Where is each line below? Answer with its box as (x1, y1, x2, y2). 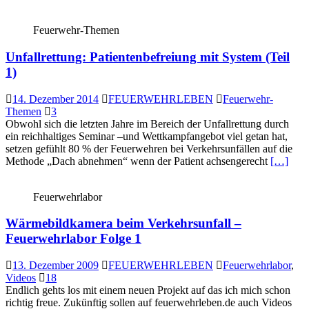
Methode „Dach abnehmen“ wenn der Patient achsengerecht (6, 154, 270, 167)
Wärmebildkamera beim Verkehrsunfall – (6, 216, 241, 231)
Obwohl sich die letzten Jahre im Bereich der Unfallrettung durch (6, 117, 289, 130)
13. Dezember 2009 (12, 259, 99, 272)
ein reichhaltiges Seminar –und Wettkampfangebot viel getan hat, (6, 130, 288, 142)
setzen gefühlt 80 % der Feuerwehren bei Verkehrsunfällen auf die (6, 142, 292, 154)
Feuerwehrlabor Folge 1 (6, 231, 141, 246)
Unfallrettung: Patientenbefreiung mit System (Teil (6, 49, 290, 64)
